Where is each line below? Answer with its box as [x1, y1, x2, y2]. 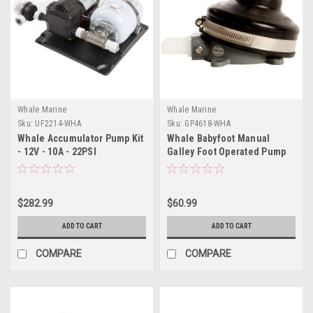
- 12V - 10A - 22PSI [17, 145, 96, 157]
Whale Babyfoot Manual [167, 132, 270, 144]
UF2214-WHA [35, 118, 81, 129]
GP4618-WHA [184, 118, 231, 129]
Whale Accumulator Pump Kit [17, 132, 144, 144]
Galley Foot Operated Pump [167, 145, 286, 157]
